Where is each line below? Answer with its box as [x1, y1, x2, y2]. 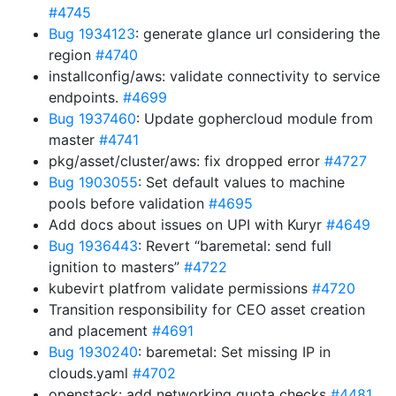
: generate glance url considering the [135, 25, 380, 42]
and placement [49, 322, 152, 339]
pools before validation [49, 194, 209, 212]
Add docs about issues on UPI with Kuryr [49, 216, 326, 233]
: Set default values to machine [138, 173, 345, 191]
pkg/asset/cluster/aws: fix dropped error [49, 152, 324, 170]
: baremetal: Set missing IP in [138, 343, 331, 361]
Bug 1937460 [49, 110, 136, 127]
